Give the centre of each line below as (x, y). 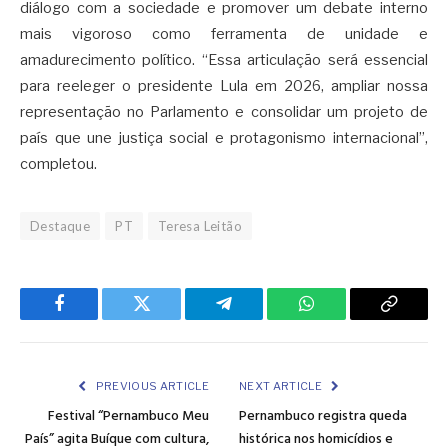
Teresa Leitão (199, 225)
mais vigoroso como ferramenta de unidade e (224, 33)
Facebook (92, 318)
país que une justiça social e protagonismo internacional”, (224, 137)
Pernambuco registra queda (323, 416)
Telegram (256, 318)
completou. (58, 163)
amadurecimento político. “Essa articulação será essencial (224, 59)
